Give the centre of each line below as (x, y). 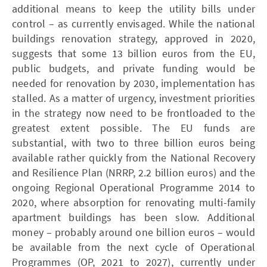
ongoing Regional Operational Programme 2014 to (133, 187)
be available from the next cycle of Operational (133, 247)
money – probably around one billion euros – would (133, 232)
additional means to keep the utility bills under (133, 8)
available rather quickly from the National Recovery (133, 157)
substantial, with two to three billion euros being (133, 142)
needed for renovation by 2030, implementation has (133, 83)
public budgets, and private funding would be (133, 68)
